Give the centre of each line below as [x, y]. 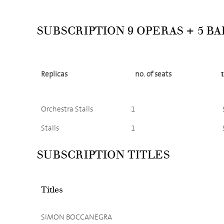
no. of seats [153, 74]
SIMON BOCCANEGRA [76, 217]
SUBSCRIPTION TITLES [103, 155]
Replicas [54, 74]
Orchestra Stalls [67, 109]
